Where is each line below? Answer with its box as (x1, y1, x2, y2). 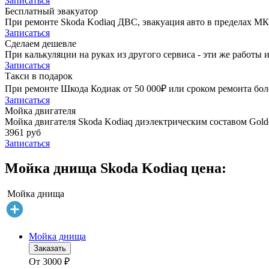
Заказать (34, 244, 66, 253)
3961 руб (5, 127, 41, 138)
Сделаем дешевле (5, 38, 76, 49)
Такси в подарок (5, 70, 73, 81)
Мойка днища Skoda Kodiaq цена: (5, 160, 226, 177)
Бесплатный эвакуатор (5, 5, 98, 16)
